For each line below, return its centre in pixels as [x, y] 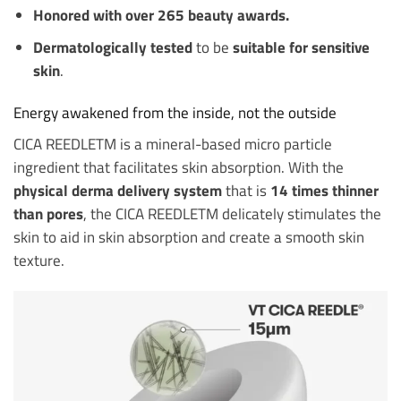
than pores [48, 213]
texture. [39, 260]
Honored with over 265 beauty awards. [161, 14]
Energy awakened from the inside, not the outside [175, 113]
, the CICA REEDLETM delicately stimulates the [232, 213]
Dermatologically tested [114, 47]
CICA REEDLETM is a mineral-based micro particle [173, 143]
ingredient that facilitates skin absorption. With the [179, 166]
